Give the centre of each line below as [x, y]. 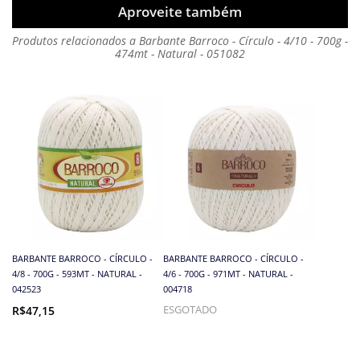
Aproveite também [180, 12]
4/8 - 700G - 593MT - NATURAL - [77, 273]
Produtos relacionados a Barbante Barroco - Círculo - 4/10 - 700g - [180, 40]
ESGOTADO [190, 309]
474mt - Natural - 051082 [180, 53]
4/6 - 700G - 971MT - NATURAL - [229, 273]
